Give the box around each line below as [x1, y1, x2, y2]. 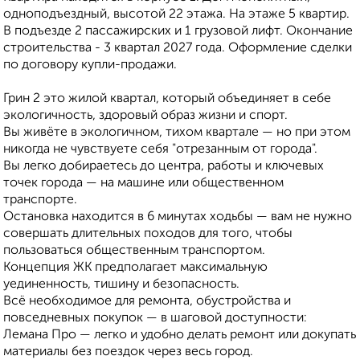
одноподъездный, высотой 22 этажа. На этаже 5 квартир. [3, 8, 350, 22]
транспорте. [3, 194, 77, 207]
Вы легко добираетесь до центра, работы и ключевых [3, 160, 324, 174]
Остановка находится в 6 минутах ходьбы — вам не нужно [3, 211, 352, 224]
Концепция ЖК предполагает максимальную [3, 261, 268, 275]
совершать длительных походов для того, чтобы [3, 227, 292, 241]
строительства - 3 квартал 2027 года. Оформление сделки [3, 42, 352, 55]
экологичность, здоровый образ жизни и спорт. [3, 109, 288, 123]
